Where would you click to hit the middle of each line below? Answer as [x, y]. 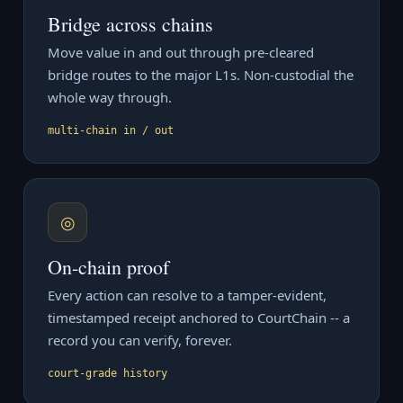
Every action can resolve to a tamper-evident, [187, 295]
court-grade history [107, 373]
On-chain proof [108, 267]
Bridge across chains [130, 24]
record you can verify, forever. [140, 340]
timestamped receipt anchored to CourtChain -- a [199, 318]
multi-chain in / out [111, 130]
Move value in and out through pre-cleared [181, 52]
